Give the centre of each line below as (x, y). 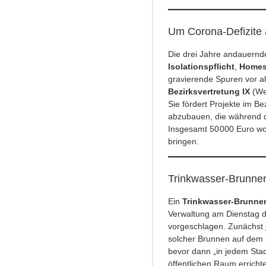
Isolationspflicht (201, 67)
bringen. (184, 142)
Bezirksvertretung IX (210, 92)
